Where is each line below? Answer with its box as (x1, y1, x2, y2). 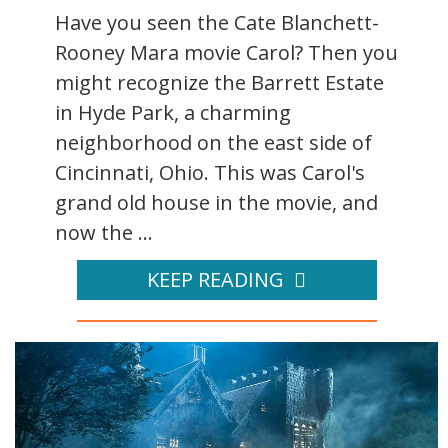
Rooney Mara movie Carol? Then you (55, 38, 398, 66)
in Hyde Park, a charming (55, 98, 291, 126)
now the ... (55, 218, 153, 246)
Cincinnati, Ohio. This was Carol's (55, 158, 365, 186)
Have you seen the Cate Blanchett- (55, 8, 379, 36)
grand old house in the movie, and (55, 188, 378, 216)
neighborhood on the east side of (55, 128, 372, 156)
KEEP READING (147, 265, 284, 293)
